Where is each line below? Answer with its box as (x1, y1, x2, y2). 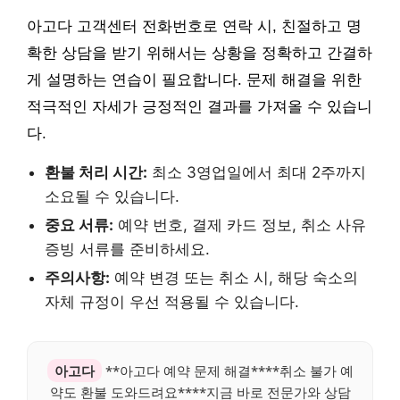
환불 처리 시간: (45, 162, 147, 181)
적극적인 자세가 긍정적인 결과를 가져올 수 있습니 (27, 97, 372, 115)
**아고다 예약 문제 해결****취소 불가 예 (101, 361, 354, 379)
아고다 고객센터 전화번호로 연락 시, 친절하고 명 (27, 17, 362, 35)
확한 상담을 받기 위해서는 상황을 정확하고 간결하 (27, 44, 372, 62)
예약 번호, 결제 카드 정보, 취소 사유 (113, 215, 366, 234)
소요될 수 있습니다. (45, 187, 179, 205)
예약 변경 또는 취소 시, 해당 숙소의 (110, 268, 358, 287)
